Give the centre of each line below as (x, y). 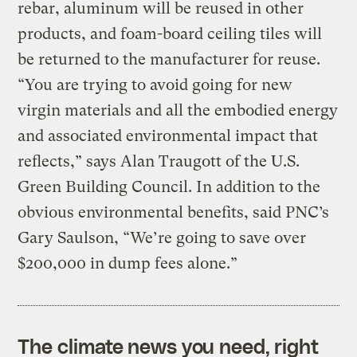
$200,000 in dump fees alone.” (128, 263)
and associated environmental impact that (168, 135)
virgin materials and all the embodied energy (178, 110)
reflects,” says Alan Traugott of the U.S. (159, 161)
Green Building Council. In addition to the (169, 186)
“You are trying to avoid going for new (155, 84)
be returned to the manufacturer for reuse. (169, 59)
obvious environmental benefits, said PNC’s (174, 212)
